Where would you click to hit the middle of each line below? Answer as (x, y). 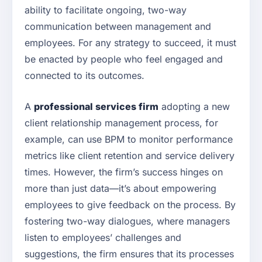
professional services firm (96, 107)
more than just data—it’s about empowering (120, 189)
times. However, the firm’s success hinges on (124, 172)
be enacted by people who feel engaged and (124, 59)
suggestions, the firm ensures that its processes (129, 254)
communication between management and (118, 27)
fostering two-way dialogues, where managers (127, 221)
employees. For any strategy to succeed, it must (130, 43)
